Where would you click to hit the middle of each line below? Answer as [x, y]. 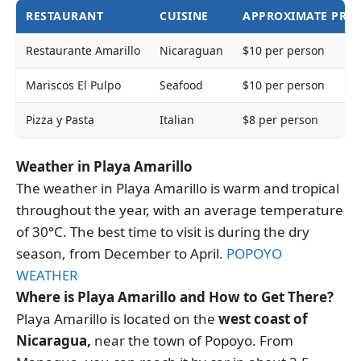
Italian [177, 120]
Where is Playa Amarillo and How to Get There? [175, 297]
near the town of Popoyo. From [192, 340]
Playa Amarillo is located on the [116, 318]
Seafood [181, 85]
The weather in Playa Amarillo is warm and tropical [178, 188]
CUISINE [184, 16]
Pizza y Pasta [60, 120]
